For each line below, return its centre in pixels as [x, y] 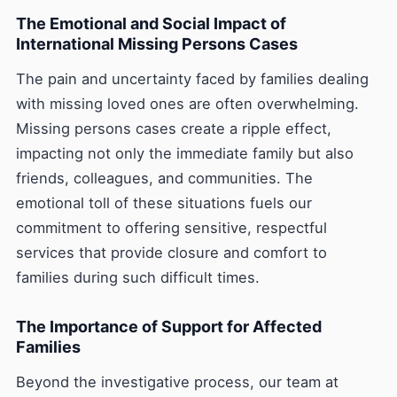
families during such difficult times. [138, 277]
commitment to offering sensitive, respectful [171, 228]
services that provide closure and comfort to [171, 253]
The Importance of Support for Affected [169, 327]
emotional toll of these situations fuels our [164, 203]
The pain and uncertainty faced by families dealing [192, 79]
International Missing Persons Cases [157, 44]
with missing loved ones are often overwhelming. [187, 104]
